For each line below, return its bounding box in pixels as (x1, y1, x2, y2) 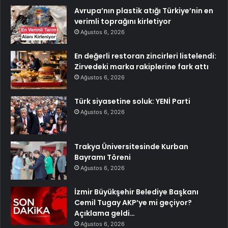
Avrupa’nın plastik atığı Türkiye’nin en (74, 5, 213, 16)
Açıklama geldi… (74, 208, 135, 218)
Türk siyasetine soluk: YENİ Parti (74, 96, 190, 106)
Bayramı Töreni (74, 152, 131, 162)
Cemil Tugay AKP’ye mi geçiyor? (74, 197, 192, 208)
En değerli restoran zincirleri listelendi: (74, 50, 216, 61)
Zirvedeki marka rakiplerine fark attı (74, 61, 209, 72)
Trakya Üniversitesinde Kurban (74, 141, 188, 152)
